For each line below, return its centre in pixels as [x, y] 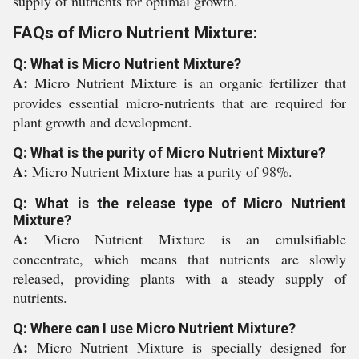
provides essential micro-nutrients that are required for [179, 103]
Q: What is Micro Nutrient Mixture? [127, 64]
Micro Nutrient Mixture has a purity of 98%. [162, 171]
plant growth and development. [103, 122]
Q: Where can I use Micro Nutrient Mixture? [154, 328]
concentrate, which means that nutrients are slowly [179, 259]
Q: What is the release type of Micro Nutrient [179, 203]
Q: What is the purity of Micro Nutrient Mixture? [169, 153]
